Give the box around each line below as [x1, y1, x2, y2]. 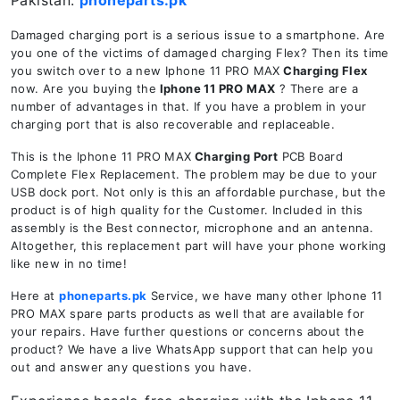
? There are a [275, 81, 359, 96]
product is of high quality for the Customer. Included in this [11, 203, 363, 217]
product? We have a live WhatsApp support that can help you [11, 342, 374, 356]
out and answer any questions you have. [11, 360, 253, 374]
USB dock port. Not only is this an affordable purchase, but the [11, 185, 387, 199]
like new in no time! [11, 256, 128, 271]
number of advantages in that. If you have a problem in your [11, 99, 367, 113]
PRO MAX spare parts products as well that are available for [11, 306, 365, 321]
